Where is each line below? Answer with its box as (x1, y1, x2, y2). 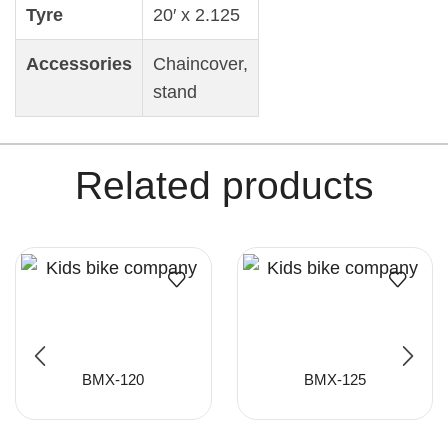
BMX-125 (303, 371, 366, 388)
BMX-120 (82, 371, 145, 388)
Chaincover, (153, 54, 248, 75)
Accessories (26, 54, 132, 75)
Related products (74, 163, 374, 207)
